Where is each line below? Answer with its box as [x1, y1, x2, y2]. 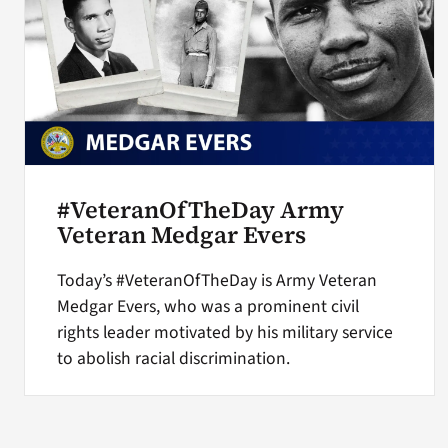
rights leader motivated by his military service [56, 319, 393, 345]
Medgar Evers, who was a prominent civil [56, 293, 359, 319]
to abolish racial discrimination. [56, 345, 290, 371]
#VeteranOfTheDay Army [56, 193, 344, 226]
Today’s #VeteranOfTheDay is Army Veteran [56, 267, 377, 293]
